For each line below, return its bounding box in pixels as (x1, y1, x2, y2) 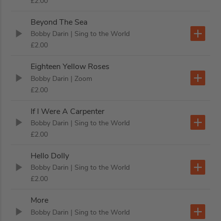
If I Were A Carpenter (31, 106, 105, 117)
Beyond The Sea (31, 17, 88, 28)
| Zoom (71, 74, 93, 83)
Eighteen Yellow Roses (31, 61, 110, 73)
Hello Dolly (31, 150, 70, 162)
